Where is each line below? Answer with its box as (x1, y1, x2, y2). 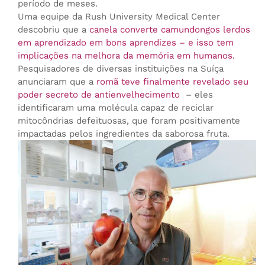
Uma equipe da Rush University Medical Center (17, 11, 220, 22)
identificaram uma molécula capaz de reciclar (17, 102, 214, 113)
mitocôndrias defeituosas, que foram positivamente (17, 115, 240, 126)
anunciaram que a (17, 76, 96, 87)
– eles (182, 89, 213, 100)
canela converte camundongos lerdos (89, 24, 250, 35)
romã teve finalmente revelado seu (96, 76, 248, 87)
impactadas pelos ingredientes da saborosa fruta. (17, 128, 230, 139)
